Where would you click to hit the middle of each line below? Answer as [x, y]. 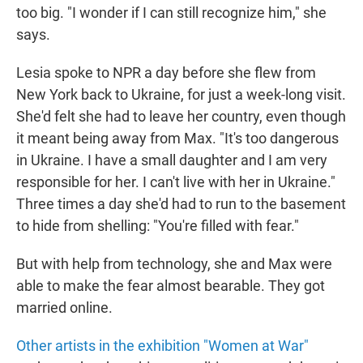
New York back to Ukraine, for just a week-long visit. [181, 95]
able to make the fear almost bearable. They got [171, 286]
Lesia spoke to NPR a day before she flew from [166, 73]
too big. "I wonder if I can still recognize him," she [171, 13]
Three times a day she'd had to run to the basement [181, 204]
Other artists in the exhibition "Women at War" [162, 346]
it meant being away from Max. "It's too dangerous [177, 139]
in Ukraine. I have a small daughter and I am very [172, 160]
